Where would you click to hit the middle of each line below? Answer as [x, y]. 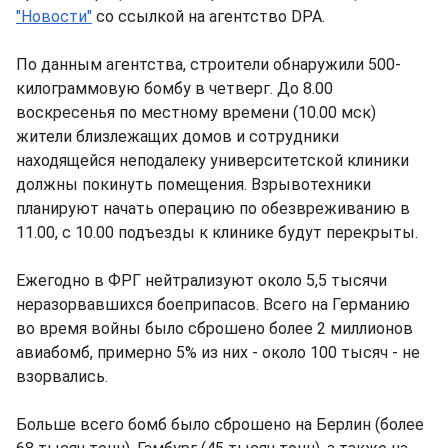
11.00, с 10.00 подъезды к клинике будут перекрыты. [217, 232]
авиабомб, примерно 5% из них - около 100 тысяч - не [218, 352]
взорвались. [62, 376]
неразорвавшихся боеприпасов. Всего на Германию [213, 304]
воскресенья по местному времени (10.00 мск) [196, 112]
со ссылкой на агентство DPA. [208, 16]
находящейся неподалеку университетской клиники [212, 160]
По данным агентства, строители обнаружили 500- [208, 64]
